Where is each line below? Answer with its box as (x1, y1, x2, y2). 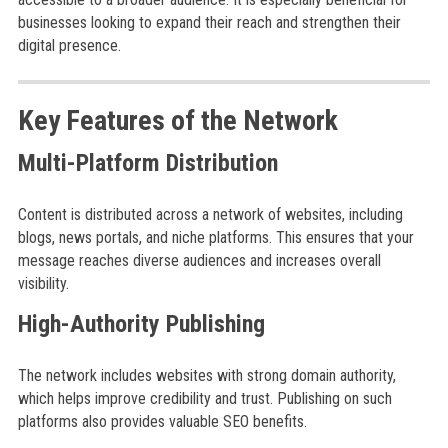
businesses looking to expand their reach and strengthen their (17, 13, 401, 32)
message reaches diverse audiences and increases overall (17, 251, 381, 270)
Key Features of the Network (17, 104, 338, 137)
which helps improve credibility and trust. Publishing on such (17, 389, 392, 408)
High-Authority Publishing (17, 310, 265, 338)
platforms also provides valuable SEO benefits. (17, 412, 307, 431)
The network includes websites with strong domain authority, (17, 366, 396, 385)
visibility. (17, 274, 69, 293)
